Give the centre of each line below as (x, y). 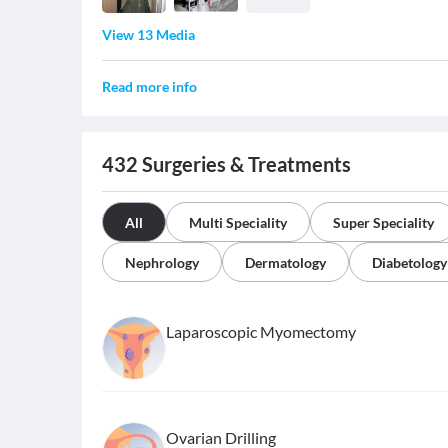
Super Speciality (383, 223)
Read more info (149, 87)
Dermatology (285, 263)
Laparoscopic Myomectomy (261, 332)
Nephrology (162, 263)
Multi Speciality (238, 223)
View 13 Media (148, 35)
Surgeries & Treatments (244, 164)
